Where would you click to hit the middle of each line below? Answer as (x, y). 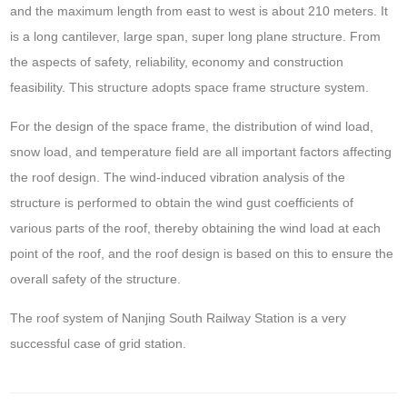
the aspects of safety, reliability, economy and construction (177, 61)
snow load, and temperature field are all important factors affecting (201, 151)
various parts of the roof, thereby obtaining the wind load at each (196, 228)
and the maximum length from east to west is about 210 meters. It (199, 10)
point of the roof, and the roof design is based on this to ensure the (202, 253)
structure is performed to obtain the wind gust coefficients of (182, 202)
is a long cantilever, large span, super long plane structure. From (196, 36)
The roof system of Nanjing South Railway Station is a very (179, 318)
